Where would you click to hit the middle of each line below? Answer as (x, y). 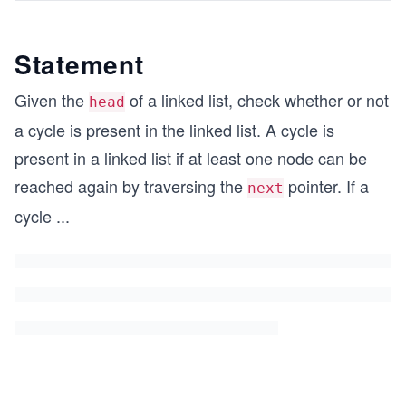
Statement (79, 64)
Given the (52, 100)
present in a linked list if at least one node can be (191, 158)
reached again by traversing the (131, 186)
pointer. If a (326, 186)
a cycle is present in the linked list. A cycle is (174, 130)
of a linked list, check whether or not (257, 100)
